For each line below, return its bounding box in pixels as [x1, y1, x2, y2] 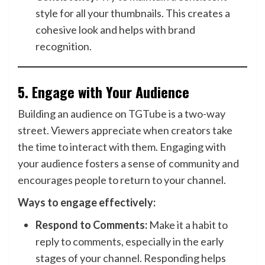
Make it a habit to [147, 218, 228, 231]
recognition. [35, 40, 92, 53]
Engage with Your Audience [32, 81, 189, 102]
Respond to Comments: [35, 218, 147, 231]
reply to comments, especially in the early [35, 235, 224, 248]
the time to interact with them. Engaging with [18, 140, 226, 153]
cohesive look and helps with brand [35, 23, 195, 36]
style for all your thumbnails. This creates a [35, 7, 230, 20]
